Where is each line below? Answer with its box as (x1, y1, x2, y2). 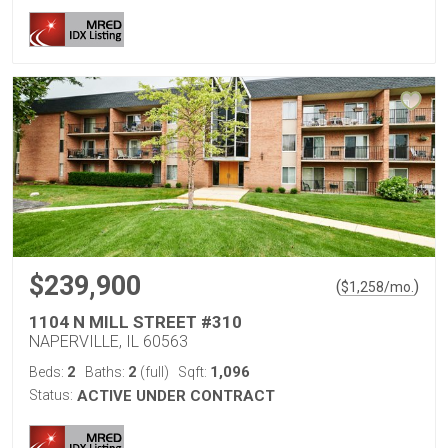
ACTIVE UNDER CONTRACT (77, 387, 275, 405)
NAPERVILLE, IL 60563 (29, 332, 188, 351)
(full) (137, 364, 169, 380)
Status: (29, 387, 73, 403)
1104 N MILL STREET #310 (29, 312, 242, 332)
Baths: (85, 364, 128, 380)
